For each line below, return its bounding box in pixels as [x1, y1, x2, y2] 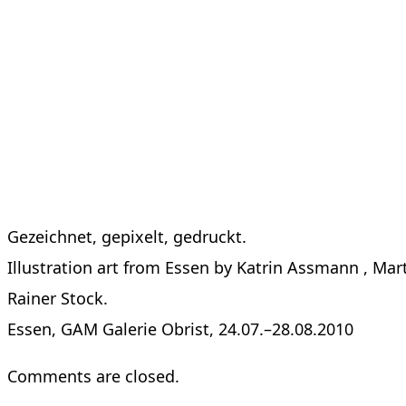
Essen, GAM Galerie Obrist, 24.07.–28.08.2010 [7, 318, 353, 341]
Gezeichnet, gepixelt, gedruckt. [7, 226, 246, 248]
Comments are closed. [7, 365, 179, 388]
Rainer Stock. [7, 287, 108, 310]
